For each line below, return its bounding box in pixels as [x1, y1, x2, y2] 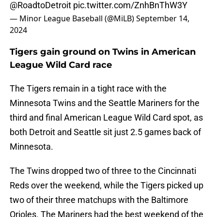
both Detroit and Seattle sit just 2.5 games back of [10, 127, 201, 138]
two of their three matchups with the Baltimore [10, 195, 188, 205]
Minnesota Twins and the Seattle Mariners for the [10, 98, 200, 108]
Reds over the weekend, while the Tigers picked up [10, 180, 203, 191]
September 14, [136, 13, 189, 24]
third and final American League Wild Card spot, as [10, 112, 203, 123]
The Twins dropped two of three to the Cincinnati [10, 166, 196, 176]
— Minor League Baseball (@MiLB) [10, 13, 136, 24]
